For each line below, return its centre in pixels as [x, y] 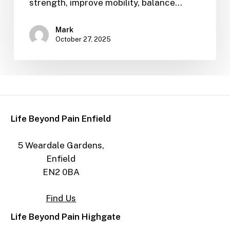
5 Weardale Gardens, [61, 145]
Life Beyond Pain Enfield [61, 119]
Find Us [61, 198]
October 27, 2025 [83, 39]
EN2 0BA [61, 172]
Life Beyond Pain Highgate [66, 217]
